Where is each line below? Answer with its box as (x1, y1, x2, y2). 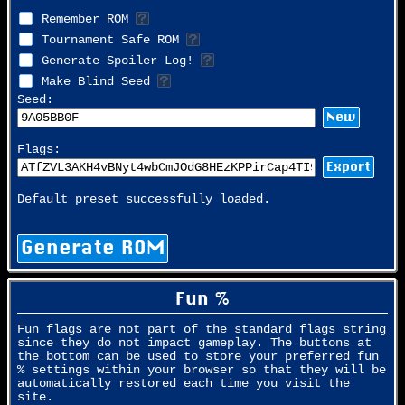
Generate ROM (21, 236, 165, 259)
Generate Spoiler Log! (42, 54, 193, 69)
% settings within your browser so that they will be (17, 363, 386, 377)
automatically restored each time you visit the (17, 376, 350, 391)
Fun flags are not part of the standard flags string (17, 322, 386, 336)
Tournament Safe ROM (42, 33, 179, 48)
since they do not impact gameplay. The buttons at (17, 335, 372, 350)
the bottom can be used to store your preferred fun (17, 349, 379, 363)
